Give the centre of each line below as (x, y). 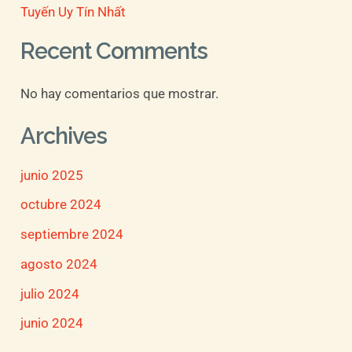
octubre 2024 (61, 205)
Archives (64, 136)
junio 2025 (52, 175)
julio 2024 (50, 293)
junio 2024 (52, 323)
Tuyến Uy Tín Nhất (73, 11)
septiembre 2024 (72, 235)
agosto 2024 (59, 264)
